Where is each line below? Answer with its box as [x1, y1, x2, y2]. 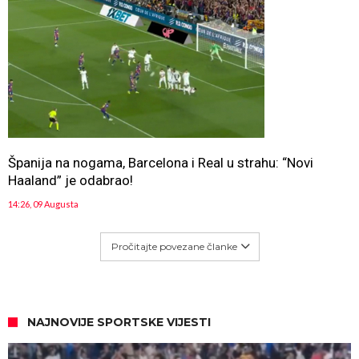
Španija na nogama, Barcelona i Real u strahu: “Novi [8, 155, 313, 171]
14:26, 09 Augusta [8, 199, 79, 209]
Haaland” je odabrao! [8, 172, 133, 188]
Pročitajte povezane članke [111, 240, 237, 252]
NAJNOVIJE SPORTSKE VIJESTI [27, 315, 211, 329]
